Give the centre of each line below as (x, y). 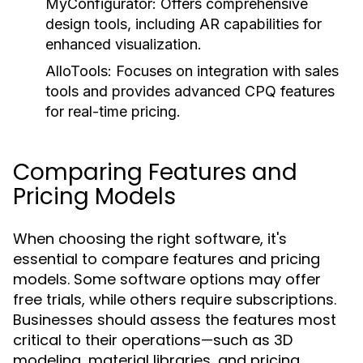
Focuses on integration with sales (225, 71)
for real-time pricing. (113, 111)
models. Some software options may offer (167, 279)
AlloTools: (79, 71)
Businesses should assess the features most (175, 320)
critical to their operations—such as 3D (153, 340)
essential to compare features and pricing (167, 259)
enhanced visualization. (124, 44)
